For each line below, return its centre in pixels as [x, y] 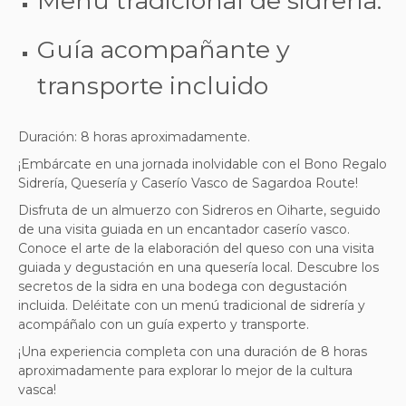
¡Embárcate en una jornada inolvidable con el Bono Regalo [203, 164]
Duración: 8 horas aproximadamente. [134, 136]
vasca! [37, 389]
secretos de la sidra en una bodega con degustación [183, 286]
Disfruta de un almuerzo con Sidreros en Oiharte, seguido [199, 210]
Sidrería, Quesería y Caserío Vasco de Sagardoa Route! [188, 183]
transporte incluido [153, 85]
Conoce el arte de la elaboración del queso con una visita [196, 248]
